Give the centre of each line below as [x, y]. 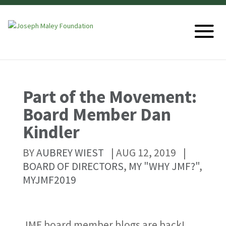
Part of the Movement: [109, 97]
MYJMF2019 [49, 180]
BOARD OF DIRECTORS [73, 166]
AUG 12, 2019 [146, 153]
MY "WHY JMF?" [164, 166]
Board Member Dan [97, 114]
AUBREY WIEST [70, 153]
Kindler [51, 132]
